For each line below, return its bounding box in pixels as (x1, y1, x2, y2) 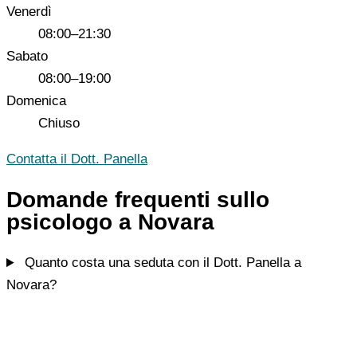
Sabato (6, 49, 48, 65)
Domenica (6, 93, 66, 109)
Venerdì (6, 4, 52, 20)
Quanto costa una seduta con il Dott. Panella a (21, 255, 302, 271)
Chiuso (38, 116, 80, 131)
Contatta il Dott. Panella (6, 151, 147, 167)
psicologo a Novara (6, 210, 214, 235)
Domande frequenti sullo (6, 187, 269, 213)
